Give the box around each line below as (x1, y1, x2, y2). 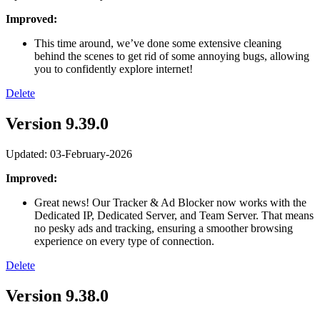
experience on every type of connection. (34, 234, 214, 247)
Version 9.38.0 (6, 286, 109, 305)
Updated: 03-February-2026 (6, 147, 132, 160)
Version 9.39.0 (6, 114, 109, 133)
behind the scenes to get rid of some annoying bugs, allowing (34, 49, 309, 62)
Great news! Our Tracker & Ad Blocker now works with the (34, 196, 306, 209)
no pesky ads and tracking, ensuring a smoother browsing (34, 221, 293, 234)
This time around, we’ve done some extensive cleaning (34, 36, 281, 49)
